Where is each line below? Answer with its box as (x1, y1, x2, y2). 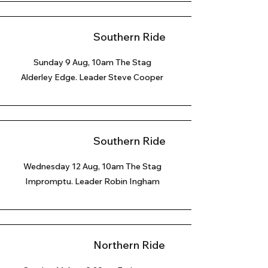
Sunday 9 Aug (33, 57, 88, 68)
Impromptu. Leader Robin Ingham (25, 176, 160, 187)
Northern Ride (93, 238, 165, 252)
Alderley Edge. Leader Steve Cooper (21, 72, 163, 83)
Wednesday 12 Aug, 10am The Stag (23, 161, 162, 172)
